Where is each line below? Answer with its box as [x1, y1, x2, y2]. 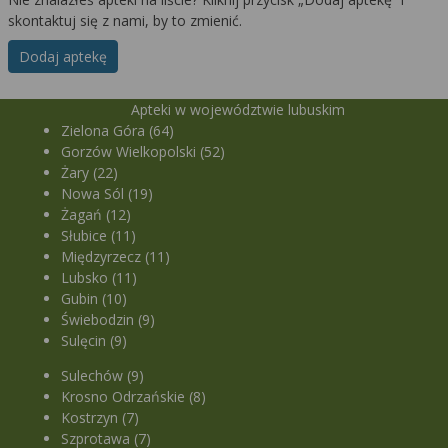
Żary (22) [61, 163, 119, 183]
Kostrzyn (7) [61, 408, 140, 428]
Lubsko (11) [61, 268, 138, 288]
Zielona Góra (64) [61, 121, 175, 141]
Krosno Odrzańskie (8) [61, 387, 207, 407]
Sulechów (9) [61, 366, 145, 386]
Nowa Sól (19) [61, 184, 154, 204]
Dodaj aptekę [19, 47, 107, 67]
